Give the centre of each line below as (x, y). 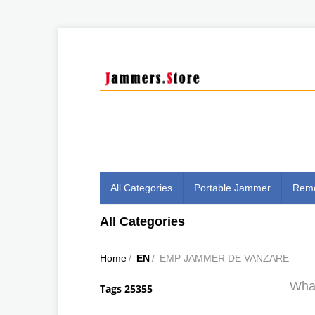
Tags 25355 (126, 288)
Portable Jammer (232, 187)
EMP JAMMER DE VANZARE (224, 258)
